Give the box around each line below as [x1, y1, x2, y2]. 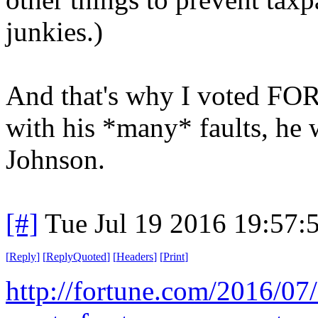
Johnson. [6, 143, 105, 175]
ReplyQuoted [46, 250, 106, 263]
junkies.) [6, 16, 103, 47]
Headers [116, 250, 153, 263]
